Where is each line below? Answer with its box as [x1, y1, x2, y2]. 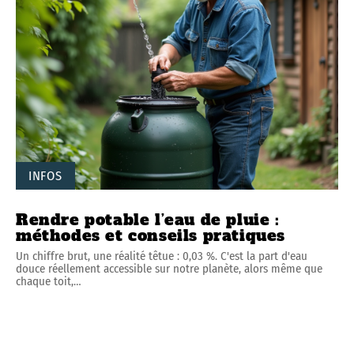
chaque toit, [16, 273, 73, 288]
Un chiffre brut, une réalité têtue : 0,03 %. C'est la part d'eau [16, 248, 307, 263]
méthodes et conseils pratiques [16, 224, 286, 246]
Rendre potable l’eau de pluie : [16, 209, 280, 230]
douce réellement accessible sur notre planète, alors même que [16, 261, 322, 276]
